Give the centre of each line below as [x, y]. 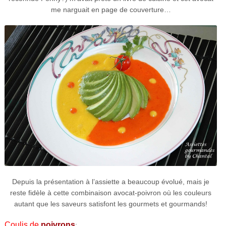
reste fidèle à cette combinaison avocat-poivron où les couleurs [111, 193]
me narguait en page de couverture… [111, 9]
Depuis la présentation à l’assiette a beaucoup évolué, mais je [111, 182]
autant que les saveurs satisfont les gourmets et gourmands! [111, 204]
